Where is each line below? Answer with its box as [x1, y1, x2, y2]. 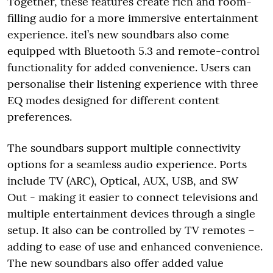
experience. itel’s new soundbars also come [7, 27, 229, 41]
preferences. [7, 109, 72, 124]
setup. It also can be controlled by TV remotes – [7, 222, 255, 237]
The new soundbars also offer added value [7, 255, 224, 270]
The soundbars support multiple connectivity [7, 140, 241, 155]
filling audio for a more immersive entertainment [7, 10, 258, 25]
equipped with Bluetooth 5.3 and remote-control [7, 43, 260, 58]
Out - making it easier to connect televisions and [7, 190, 258, 204]
